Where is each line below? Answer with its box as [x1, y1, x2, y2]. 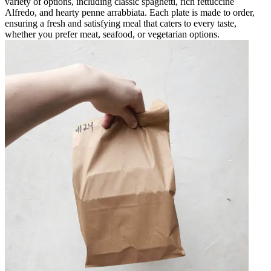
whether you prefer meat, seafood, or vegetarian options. [5, 29, 220, 40]
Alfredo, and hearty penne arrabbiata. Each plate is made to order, [5, 7, 255, 18]
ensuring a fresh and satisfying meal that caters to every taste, [5, 18, 237, 29]
